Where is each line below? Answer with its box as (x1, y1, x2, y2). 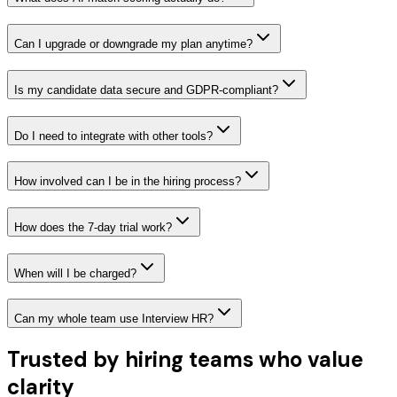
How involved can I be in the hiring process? (14, 175, 241, 189)
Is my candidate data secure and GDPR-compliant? (14, 82, 278, 97)
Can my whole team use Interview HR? (14, 312, 214, 326)
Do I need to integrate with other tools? (14, 128, 213, 143)
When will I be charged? (14, 266, 136, 280)
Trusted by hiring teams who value (7, 346, 363, 374)
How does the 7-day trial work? (14, 220, 172, 234)
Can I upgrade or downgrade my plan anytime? (14, 37, 253, 51)
